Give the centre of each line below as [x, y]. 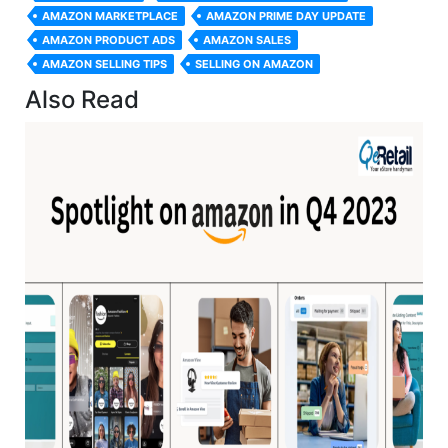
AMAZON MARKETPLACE [110, 15]
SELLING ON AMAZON [254, 63]
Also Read [82, 99]
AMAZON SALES [247, 39]
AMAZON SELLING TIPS [104, 63]
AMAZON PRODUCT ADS [108, 39]
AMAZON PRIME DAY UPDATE [286, 15]
